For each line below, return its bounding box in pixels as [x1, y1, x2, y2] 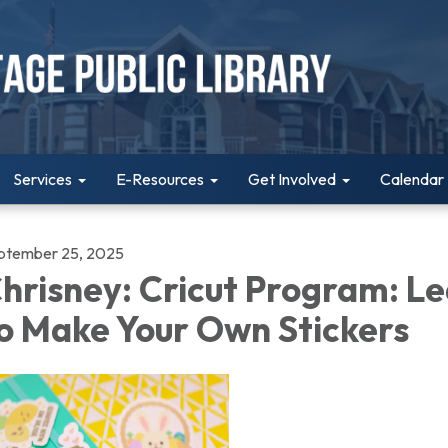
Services [13, 169, 72, 189]
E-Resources [116, 169, 204, 189]
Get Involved [248, 169, 336, 189]
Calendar [380, 169, 444, 189]
